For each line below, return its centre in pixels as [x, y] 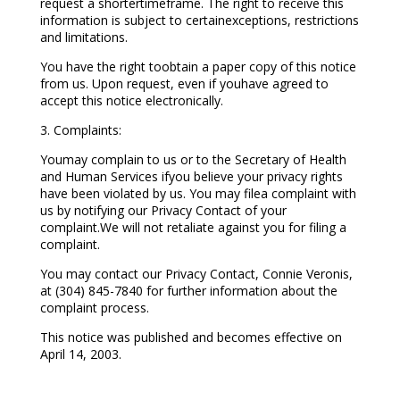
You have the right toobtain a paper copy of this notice [198, 67]
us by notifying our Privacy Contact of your [163, 211]
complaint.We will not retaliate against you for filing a [193, 228]
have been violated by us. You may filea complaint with [198, 194]
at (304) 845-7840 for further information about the [188, 291]
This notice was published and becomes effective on [191, 337]
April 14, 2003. [80, 354]
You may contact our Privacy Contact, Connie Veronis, [196, 274]
